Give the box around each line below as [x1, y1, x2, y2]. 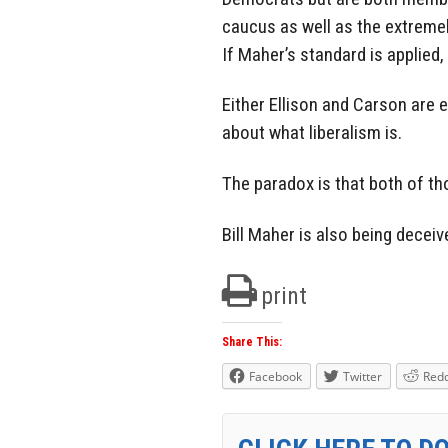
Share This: [222, 334, 282, 349]
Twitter [343, 367, 382, 385]
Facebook [249, 367, 302, 385]
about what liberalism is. [222, 121, 402, 145]
